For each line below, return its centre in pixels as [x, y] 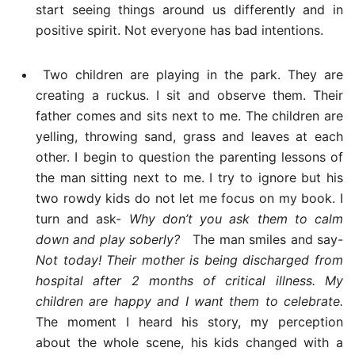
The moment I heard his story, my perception [189, 321]
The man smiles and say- [268, 239]
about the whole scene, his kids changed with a [189, 342]
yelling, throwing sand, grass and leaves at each [189, 136]
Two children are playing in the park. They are [189, 74]
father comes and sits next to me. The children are [189, 115]
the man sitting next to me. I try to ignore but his [189, 177]
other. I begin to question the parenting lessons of [189, 157]
